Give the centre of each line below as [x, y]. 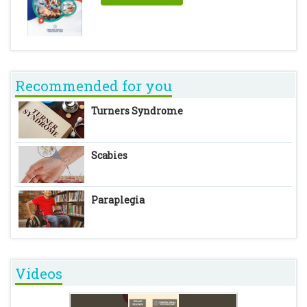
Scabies [109, 155]
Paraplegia [118, 200]
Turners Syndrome [137, 111]
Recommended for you [94, 86]
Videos [39, 273]
